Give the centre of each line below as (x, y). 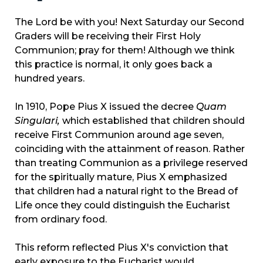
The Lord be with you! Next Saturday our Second (129, 22)
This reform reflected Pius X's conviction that (122, 248)
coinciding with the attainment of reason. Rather (130, 149)
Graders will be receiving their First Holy (108, 36)
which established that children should (152, 121)
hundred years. (50, 79)
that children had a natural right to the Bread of (126, 191)
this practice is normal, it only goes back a (114, 65)
